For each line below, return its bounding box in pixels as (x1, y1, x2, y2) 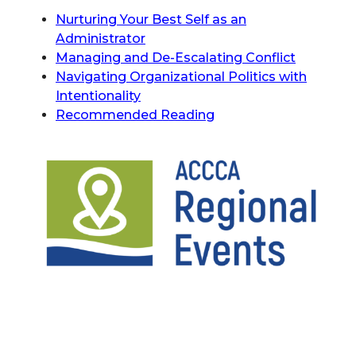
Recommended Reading (56, 107, 215, 122)
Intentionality (56, 88, 141, 103)
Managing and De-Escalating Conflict (56, 50, 296, 65)
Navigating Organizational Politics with (56, 69, 307, 84)
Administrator (56, 31, 145, 46)
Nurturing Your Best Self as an (56, 12, 246, 27)
